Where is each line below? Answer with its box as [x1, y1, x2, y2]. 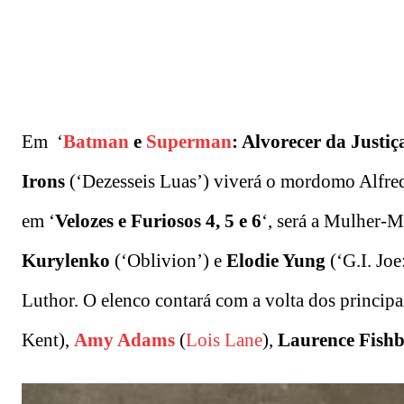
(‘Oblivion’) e [110, 250, 226, 272]
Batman [63, 131, 129, 153]
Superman [146, 131, 232, 153]
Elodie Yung [226, 250, 326, 272]
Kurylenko [22, 250, 110, 272]
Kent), [22, 329, 69, 352]
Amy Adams [74, 329, 175, 352]
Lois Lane [186, 329, 262, 352]
